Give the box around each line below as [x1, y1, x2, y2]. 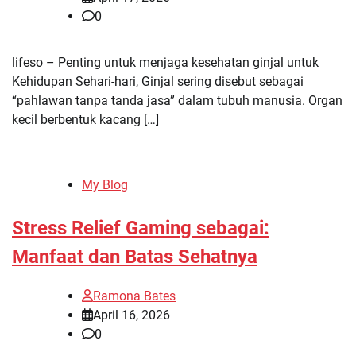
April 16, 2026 [93, 308, 170, 323]
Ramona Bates [93, 288, 176, 304]
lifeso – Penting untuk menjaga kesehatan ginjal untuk [12, 55, 319, 71]
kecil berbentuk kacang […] [12, 112, 159, 128]
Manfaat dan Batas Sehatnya [12, 246, 257, 269]
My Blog [82, 177, 128, 193]
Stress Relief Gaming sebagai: [12, 217, 269, 240]
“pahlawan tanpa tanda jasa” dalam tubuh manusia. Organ [12, 93, 342, 109]
